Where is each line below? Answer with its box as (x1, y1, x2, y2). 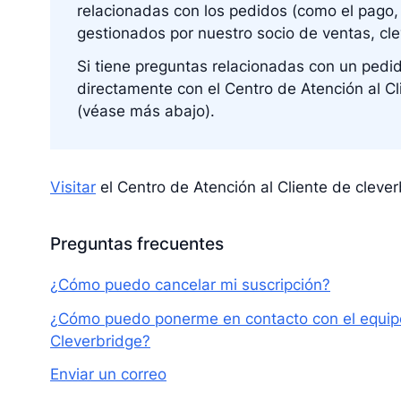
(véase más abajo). (76, 102, 215, 121)
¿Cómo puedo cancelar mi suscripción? (50, 275, 330, 294)
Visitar (50, 177, 96, 196)
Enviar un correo (50, 365, 166, 384)
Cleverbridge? (50, 331, 150, 350)
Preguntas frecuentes (50, 234, 224, 255)
